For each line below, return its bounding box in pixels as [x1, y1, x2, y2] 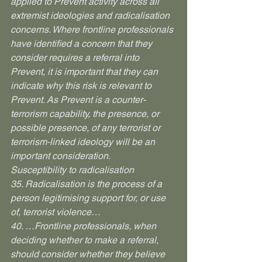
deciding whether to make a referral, [11, 235, 161, 246]
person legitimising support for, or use [11, 192, 168, 204]
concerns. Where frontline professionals [11, 24, 175, 35]
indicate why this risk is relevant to [11, 80, 154, 91]
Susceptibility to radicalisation [11, 164, 134, 175]
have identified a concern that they [11, 38, 154, 49]
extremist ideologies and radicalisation [11, 10, 172, 21]
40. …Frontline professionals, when [11, 220, 158, 232]
